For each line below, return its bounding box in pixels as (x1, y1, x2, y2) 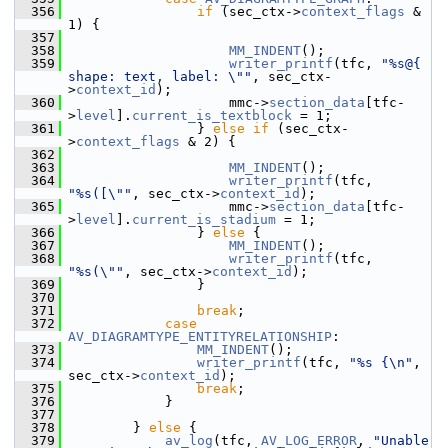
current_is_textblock (132, 108, 292, 123)
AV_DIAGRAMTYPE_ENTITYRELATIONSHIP (68, 329, 332, 344)
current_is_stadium (132, 212, 276, 227)
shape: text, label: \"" (68, 69, 252, 84)
